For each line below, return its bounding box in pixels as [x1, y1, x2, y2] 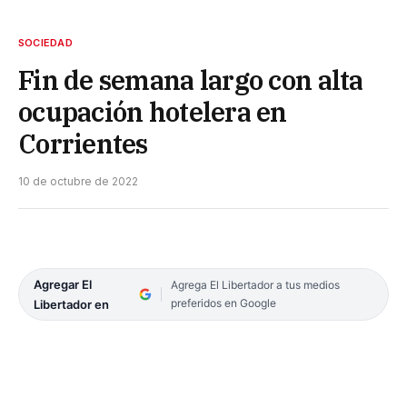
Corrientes [18, 125, 148, 161]
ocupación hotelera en [18, 94, 287, 129]
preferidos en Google [170, 295, 276, 310]
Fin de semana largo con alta [18, 62, 363, 97]
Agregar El [34, 276, 92, 292]
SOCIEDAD [18, 35, 73, 49]
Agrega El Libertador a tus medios [170, 277, 340, 292]
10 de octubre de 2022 [18, 174, 138, 188]
